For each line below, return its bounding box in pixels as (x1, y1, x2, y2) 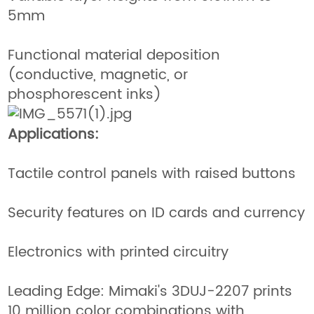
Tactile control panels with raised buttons (8, 162, 296, 186)
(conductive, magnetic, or (8, 64, 189, 88)
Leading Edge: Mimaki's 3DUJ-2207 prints (8, 280, 293, 303)
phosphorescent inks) (8, 83, 162, 107)
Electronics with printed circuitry (8, 240, 229, 264)
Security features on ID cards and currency (8, 201, 306, 225)
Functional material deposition (8, 44, 221, 68)
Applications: (8, 123, 100, 146)
